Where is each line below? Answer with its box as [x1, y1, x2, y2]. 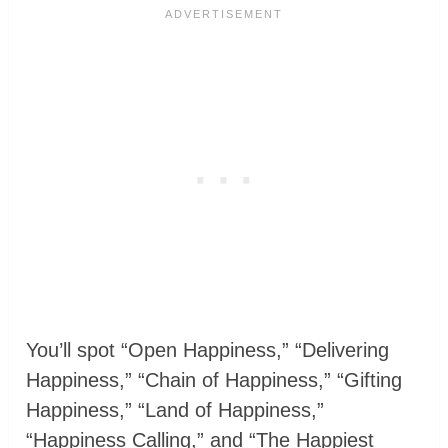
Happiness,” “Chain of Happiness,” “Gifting [26, 368, 403, 391]
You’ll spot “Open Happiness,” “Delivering [26, 338, 390, 361]
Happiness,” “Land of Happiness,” [26, 398, 325, 421]
